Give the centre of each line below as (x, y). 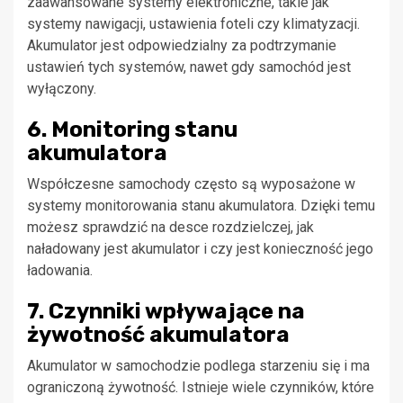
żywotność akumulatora (158, 334)
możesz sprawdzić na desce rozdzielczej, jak (170, 227)
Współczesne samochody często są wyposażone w (191, 184)
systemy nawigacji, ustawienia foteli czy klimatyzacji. (193, 23)
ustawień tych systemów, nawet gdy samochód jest (189, 67)
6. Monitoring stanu (132, 129)
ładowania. (60, 270)
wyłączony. (62, 88)
